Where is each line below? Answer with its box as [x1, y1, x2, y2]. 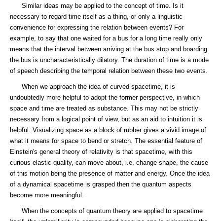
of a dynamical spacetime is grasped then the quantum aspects [10, 181, 191, 188]
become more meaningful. [10, 191, 84, 199]
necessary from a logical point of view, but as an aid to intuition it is [10, 115, 202, 123]
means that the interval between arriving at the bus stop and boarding [10, 45, 207, 53]
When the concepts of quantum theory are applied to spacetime [10, 207, 203, 215]
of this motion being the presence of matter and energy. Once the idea [10, 170, 210, 177]
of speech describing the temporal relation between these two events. [10, 67, 208, 74]
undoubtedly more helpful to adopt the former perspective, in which [10, 94, 200, 101]
